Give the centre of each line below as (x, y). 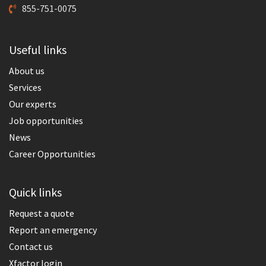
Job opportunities (46, 120)
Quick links (35, 192)
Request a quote (42, 213)
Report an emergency (53, 229)
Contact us (31, 246)
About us (27, 70)
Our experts (33, 104)
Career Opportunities (52, 153)
